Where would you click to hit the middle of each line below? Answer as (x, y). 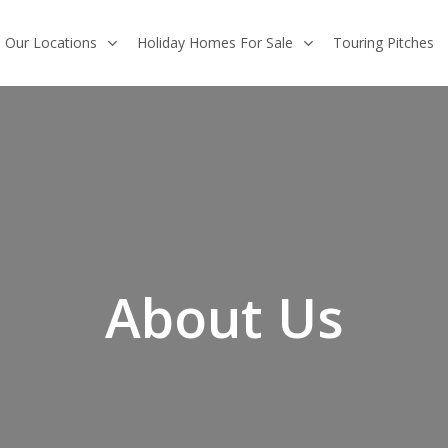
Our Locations (51, 42)
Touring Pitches (383, 42)
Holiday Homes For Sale (215, 42)
